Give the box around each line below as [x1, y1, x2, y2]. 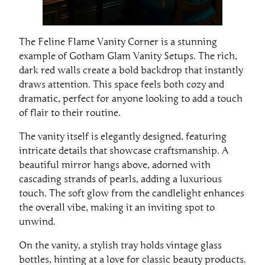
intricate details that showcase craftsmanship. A [19, 144, 228, 157]
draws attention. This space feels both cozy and [19, 78, 224, 91]
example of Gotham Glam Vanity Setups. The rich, [19, 50, 237, 62]
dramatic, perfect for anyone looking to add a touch [19, 92, 243, 105]
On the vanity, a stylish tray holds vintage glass [19, 239, 222, 251]
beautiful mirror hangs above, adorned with [19, 159, 211, 171]
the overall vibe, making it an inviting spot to [19, 201, 215, 214]
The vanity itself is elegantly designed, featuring [19, 130, 227, 143]
